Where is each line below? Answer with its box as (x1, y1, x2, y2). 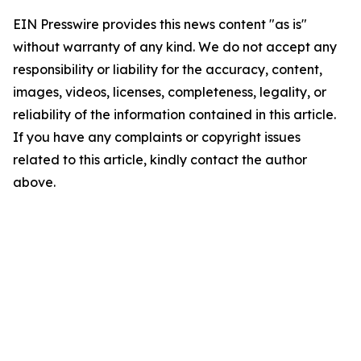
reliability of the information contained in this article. (13, 106, 336, 122)
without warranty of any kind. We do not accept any (13, 39, 337, 55)
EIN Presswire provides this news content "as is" (13, 16, 307, 32)
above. (13, 174, 56, 190)
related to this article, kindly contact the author (13, 151, 307, 168)
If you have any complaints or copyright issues (13, 129, 301, 145)
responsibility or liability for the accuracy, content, (13, 61, 322, 77)
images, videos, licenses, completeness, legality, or (13, 84, 326, 100)
